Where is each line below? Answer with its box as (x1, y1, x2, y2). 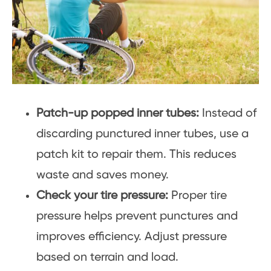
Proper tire (168, 189, 227, 202)
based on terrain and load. (36, 250, 178, 264)
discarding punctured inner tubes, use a (36, 127, 249, 140)
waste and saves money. (36, 168, 169, 181)
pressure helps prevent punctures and (36, 209, 238, 223)
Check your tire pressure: (36, 189, 168, 202)
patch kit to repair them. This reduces (36, 148, 237, 161)
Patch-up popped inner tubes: (36, 106, 199, 120)
